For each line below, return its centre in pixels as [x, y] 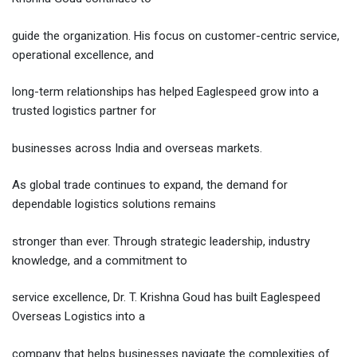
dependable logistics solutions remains [114, 204]
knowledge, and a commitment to [100, 260]
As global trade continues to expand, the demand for [150, 185]
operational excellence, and [83, 55]
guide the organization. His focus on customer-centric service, [176, 35]
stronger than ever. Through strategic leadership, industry [161, 241]
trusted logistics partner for [84, 111]
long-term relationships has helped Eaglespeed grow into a [165, 92]
